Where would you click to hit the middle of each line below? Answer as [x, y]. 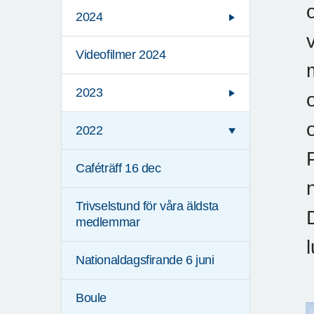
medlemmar [108, 223]
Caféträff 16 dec [118, 169]
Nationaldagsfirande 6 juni [145, 260]
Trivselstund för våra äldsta [147, 206]
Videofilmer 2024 [121, 55]
